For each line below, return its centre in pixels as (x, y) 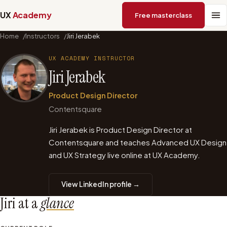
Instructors (43, 36)
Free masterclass (163, 15)
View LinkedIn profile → (101, 184)
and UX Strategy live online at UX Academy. (124, 155)
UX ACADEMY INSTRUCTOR (92, 58)
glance (57, 203)
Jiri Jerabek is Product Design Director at (120, 129)
